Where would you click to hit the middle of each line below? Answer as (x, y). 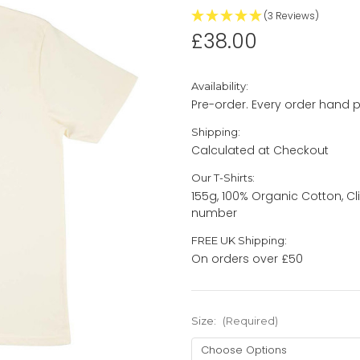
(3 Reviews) (291, 15)
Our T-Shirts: (223, 177)
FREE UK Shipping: (239, 240)
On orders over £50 (247, 258)
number (214, 213)
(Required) (250, 320)
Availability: (220, 86)
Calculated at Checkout (260, 150)
